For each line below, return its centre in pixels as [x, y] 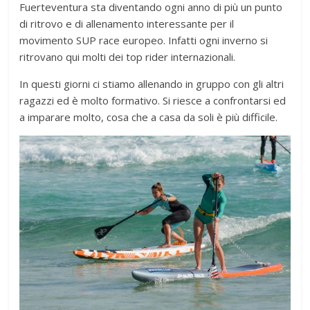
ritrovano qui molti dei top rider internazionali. [128, 57]
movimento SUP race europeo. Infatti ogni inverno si [144, 40]
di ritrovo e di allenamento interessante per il [127, 24]
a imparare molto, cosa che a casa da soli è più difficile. [149, 117]
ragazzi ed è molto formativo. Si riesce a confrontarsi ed [153, 101]
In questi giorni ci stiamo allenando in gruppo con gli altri [152, 84]
